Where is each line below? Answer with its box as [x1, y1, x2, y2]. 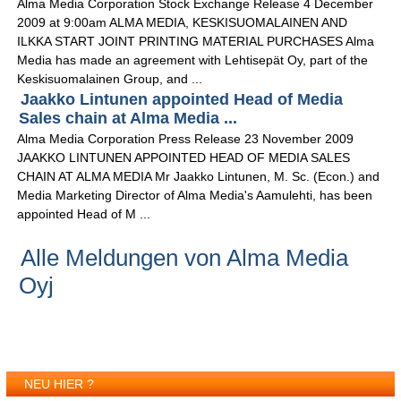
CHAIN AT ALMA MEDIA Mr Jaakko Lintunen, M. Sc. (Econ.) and [17, 169, 380, 184]
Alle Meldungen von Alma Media [21, 244, 349, 272]
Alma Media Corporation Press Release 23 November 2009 [17, 132, 354, 147]
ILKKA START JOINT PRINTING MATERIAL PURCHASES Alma [17, 34, 375, 49]
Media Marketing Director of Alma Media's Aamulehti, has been [17, 188, 373, 203]
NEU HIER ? [24, 377, 95, 392]
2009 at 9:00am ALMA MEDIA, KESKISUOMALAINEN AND [17, 15, 348, 30]
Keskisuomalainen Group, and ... [17, 72, 203, 87]
